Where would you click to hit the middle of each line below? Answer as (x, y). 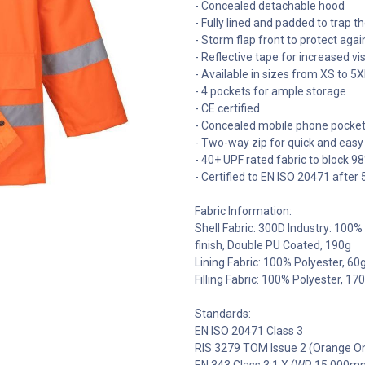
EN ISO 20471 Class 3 (249, 331)
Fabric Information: (243, 211)
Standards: (223, 314)
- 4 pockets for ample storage (270, 91)
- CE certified (227, 108)
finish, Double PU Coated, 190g (273, 245)
